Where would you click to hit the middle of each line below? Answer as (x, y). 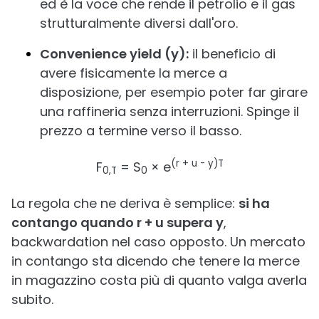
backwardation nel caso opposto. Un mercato (158, 242)
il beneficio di (232, 54)
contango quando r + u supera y (117, 223)
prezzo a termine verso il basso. (141, 131)
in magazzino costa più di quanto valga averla (159, 280)
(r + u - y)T (197, 164)
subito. (32, 299)
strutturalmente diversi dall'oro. (139, 23)
